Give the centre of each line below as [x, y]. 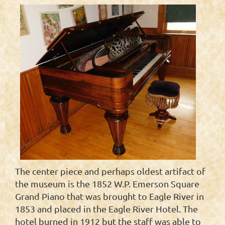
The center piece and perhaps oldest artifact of [110, 171]
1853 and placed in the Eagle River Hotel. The [106, 208]
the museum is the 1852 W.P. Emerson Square [107, 183]
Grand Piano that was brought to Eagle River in [109, 196]
